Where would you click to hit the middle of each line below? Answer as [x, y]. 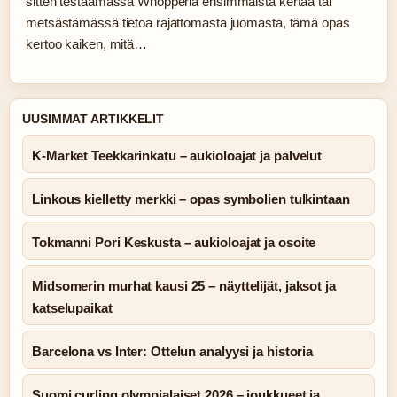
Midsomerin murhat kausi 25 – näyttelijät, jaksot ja [184, 286]
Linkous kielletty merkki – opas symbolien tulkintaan [191, 199]
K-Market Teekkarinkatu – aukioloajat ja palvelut [177, 156]
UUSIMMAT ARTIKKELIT [93, 119]
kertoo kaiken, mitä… [87, 44]
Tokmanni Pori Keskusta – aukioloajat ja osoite [174, 242]
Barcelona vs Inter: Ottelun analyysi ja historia [173, 351]
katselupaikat [72, 308]
